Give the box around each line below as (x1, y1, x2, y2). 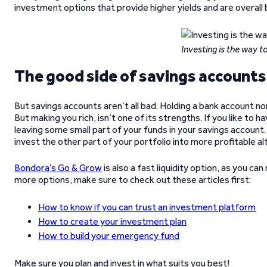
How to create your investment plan (38, 216, 187, 227)
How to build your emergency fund (38, 230, 179, 241)
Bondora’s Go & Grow (14, 162, 102, 173)
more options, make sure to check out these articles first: (14, 174, 251, 185)
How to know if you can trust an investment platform (38, 201, 256, 213)
